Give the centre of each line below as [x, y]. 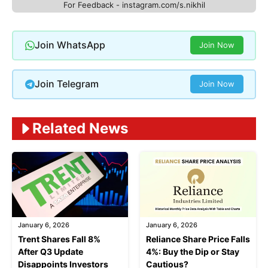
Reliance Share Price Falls [198, 239]
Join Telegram [66, 84]
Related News [80, 128]
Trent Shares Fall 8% [59, 239]
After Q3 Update [51, 251]
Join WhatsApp [70, 45]
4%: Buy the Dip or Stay [193, 251]
